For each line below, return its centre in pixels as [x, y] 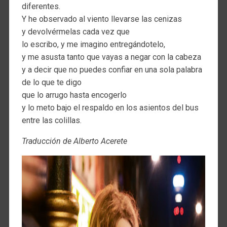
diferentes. [41, 7]
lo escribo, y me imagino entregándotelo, [93, 45]
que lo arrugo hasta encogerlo [74, 95]
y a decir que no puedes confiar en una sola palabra [112, 70]
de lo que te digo [51, 83]
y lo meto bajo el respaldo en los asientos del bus [110, 108]
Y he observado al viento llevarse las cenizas [102, 19]
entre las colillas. [51, 121]
